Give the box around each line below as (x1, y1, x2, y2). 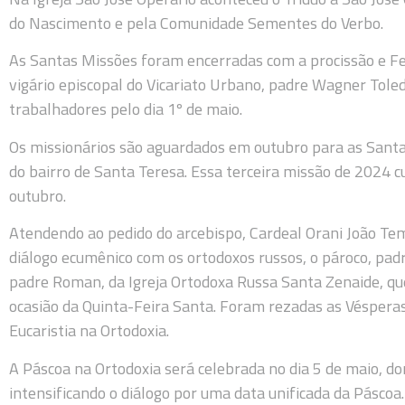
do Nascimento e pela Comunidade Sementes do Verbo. (9, 11, 383, 36)
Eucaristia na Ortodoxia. (9, 318, 169, 344)
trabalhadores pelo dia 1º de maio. (9, 97, 242, 122)
